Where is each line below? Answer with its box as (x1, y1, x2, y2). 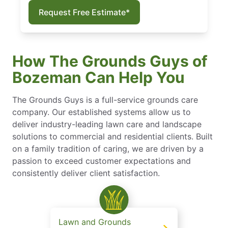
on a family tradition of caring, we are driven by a (12, 143, 204, 154)
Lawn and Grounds (59, 216, 131, 227)
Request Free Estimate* (39, 7, 130, 17)
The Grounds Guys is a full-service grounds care (12, 94, 198, 105)
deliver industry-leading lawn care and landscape (12, 119, 202, 129)
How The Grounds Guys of (12, 51, 208, 70)
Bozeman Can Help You (12, 68, 185, 87)
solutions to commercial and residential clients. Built (12, 131, 213, 141)
